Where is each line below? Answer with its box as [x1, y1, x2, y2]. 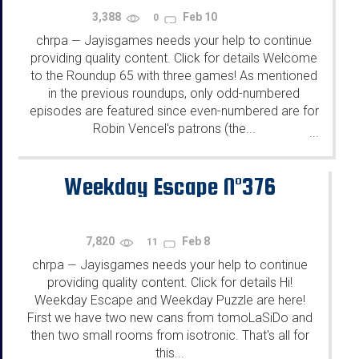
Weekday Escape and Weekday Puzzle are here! [34, 292, 305, 308]
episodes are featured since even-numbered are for [29, 103, 319, 119]
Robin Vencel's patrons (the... [92, 121, 256, 137]
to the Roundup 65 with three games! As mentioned [30, 68, 317, 84]
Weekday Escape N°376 [64, 171, 276, 200]
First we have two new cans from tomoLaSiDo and [27, 309, 313, 325]
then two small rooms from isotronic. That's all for [30, 327, 309, 343]
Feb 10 [183, 10, 218, 24]
